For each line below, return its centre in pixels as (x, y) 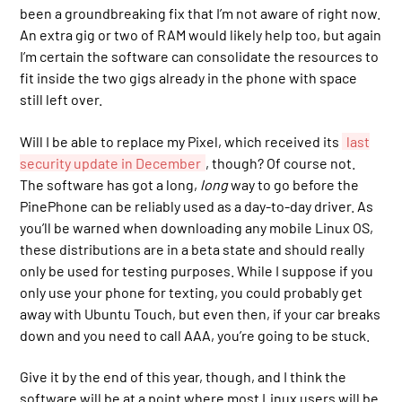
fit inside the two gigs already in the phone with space (189, 78)
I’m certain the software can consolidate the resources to (200, 57)
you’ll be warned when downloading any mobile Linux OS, (197, 227)
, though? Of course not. (281, 162)
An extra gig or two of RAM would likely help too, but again (201, 35)
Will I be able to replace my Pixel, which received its (181, 141)
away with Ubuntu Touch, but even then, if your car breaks (201, 313)
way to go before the (294, 184)
